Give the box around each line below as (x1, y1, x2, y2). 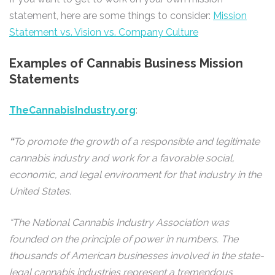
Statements (9, 72, 79, 87)
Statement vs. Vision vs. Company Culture (9, 26, 198, 38)
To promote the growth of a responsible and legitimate (14, 136, 260, 147)
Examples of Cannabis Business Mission (9, 56, 243, 71)
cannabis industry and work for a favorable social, (9, 152, 234, 164)
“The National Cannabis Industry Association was (9, 217, 229, 228)
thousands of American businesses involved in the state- (9, 250, 264, 261)
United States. (9, 185, 71, 197)
